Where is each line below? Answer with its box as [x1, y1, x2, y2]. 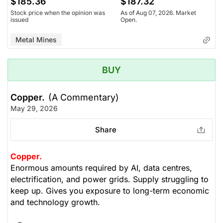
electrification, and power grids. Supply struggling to [10, 174, 209, 185]
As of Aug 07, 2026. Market [120, 9, 196, 17]
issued [10, 16, 28, 24]
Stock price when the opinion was [10, 9, 105, 17]
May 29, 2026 [10, 104, 58, 113]
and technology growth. [10, 197, 100, 208]
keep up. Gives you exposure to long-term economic [10, 186, 209, 196]
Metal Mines [15, 35, 57, 44]
